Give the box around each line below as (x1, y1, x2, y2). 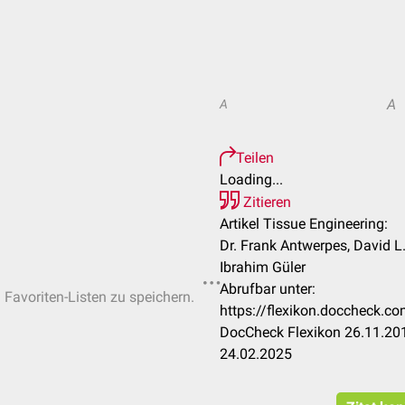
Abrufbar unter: (220, 280, 316, 297)
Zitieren (240, 193, 291, 211)
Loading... (220, 171, 283, 188)
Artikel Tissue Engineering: (220, 215, 388, 232)
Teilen (236, 149, 274, 166)
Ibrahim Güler (220, 259, 306, 276)
